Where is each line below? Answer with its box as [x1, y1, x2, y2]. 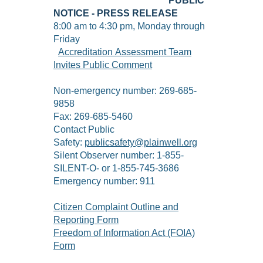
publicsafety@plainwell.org [85, 137, 197, 148]
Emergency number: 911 [53, 176, 155, 187]
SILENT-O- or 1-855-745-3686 [53, 163, 179, 174]
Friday [53, 34, 148, 45]
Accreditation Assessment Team [58, 47, 191, 58]
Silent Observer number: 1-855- [53, 150, 184, 161]
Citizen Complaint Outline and [53, 202, 178, 213]
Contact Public [53, 124, 114, 135]
